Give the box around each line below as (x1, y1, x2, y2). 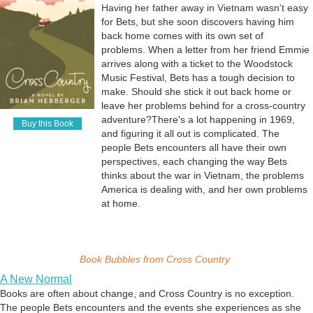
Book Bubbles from (80, 254, 166, 265)
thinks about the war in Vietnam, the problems (101, 170, 304, 182)
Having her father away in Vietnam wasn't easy (101, 2, 308, 14)
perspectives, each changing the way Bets (101, 156, 287, 168)
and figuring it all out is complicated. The (101, 128, 279, 140)
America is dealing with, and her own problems (101, 184, 307, 196)
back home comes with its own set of (101, 30, 263, 42)
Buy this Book (21, 118, 73, 129)
